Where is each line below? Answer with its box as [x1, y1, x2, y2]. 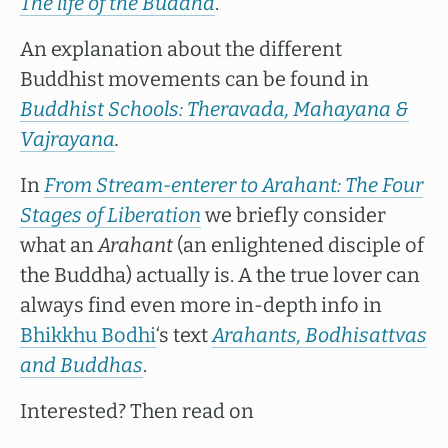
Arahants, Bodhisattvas [212, 323, 427, 347]
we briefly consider [201, 203, 386, 227]
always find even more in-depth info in [20, 293, 382, 317]
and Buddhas [20, 353, 143, 377]
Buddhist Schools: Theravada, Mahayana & [20, 97, 409, 121]
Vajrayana [20, 127, 115, 151]
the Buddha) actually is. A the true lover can [20, 263, 420, 287]
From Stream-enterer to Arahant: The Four [44, 173, 423, 197]
